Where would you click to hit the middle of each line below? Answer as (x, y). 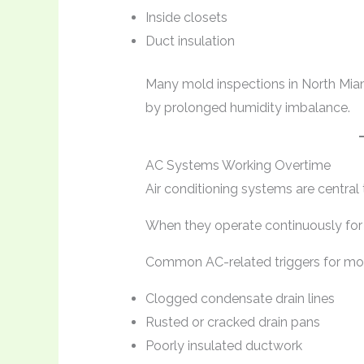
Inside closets (186, 18)
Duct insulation (190, 41)
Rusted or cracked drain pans (232, 323)
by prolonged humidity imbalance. (247, 108)
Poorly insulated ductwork (223, 346)
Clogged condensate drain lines (240, 299)
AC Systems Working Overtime (238, 166)
